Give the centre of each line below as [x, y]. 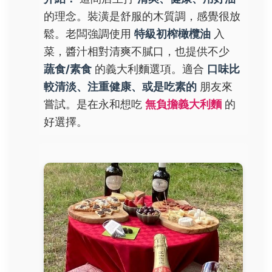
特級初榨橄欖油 [172, 33]
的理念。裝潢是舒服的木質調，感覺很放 [142, 16]
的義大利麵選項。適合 [149, 69]
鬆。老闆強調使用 [89, 33]
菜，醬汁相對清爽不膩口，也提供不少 [137, 51]
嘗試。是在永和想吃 [94, 104]
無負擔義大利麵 [183, 104]
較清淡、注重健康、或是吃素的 [120, 86]
